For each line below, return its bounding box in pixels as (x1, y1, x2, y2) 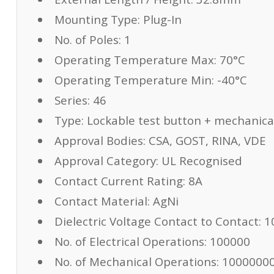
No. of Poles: (54, 32, 121, 47)
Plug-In (143, 12, 182, 27)
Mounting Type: (54, 12, 140, 27)
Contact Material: (54, 193, 150, 209)
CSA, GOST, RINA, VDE (148, 133, 266, 148)
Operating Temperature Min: (54, 72, 214, 87)
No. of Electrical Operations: (54, 234, 207, 249)
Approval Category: (54, 153, 158, 168)
